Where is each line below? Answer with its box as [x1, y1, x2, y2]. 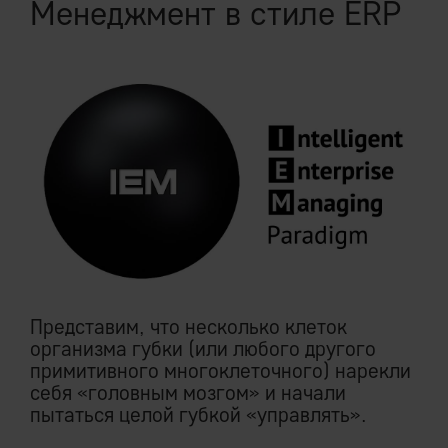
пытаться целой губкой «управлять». [30, 402, 367, 428]
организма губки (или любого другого [30, 336, 376, 362]
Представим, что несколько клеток [30, 314, 347, 340]
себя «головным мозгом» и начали [30, 380, 346, 406]
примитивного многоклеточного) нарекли [30, 358, 411, 384]
